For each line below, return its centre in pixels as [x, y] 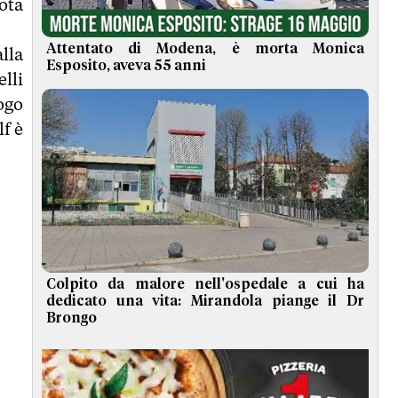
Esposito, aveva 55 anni [126, 66]
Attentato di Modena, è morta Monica [205, 49]
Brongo [72, 318]
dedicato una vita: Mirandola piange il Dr [205, 302]
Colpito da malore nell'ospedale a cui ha [205, 285]
